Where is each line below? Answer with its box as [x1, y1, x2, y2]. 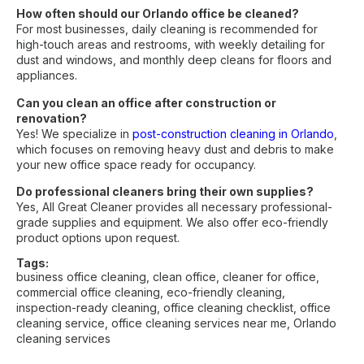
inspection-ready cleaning [16, 300, 157, 314]
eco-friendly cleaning [167, 284, 282, 299]
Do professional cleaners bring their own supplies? [16, 184, 314, 199]
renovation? [16, 110, 87, 125]
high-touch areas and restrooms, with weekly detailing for [16, 37, 325, 52]
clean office [153, 269, 216, 284]
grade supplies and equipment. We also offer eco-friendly [16, 215, 328, 230]
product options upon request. [16, 231, 180, 245]
